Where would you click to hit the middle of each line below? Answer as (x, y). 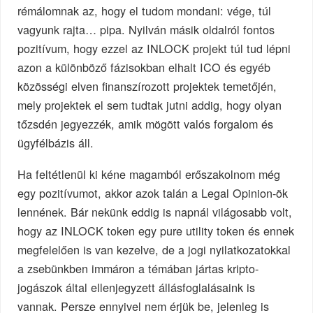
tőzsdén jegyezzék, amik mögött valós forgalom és (146, 124)
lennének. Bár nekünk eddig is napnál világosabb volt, (155, 212)
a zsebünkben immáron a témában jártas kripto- (138, 269)
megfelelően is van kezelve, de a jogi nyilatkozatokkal (154, 250)
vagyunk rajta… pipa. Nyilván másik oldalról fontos (146, 30)
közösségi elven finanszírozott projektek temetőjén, (147, 86)
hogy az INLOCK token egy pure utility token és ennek (156, 231)
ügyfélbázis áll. (56, 143)
